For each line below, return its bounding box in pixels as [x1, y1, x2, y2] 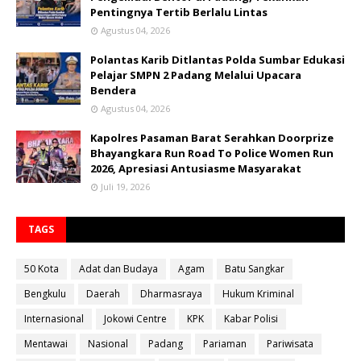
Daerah [86, 286, 120, 301]
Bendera [90, 82, 136, 98]
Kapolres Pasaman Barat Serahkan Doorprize [90, 130, 334, 145]
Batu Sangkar [225, 261, 284, 276]
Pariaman [203, 336, 247, 351]
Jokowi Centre [104, 311, 167, 326]
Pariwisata [267, 336, 313, 351]
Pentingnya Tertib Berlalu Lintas [90, 4, 268, 19]
